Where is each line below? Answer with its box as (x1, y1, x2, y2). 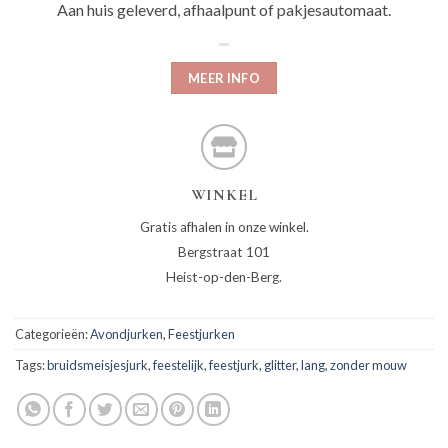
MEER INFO (187, 70, 261, 87)
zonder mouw (330, 357, 407, 374)
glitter (264, 357, 296, 374)
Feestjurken (168, 326, 235, 343)
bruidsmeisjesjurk (47, 357, 148, 374)
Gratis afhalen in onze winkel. (139, 219, 309, 236)
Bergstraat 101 (178, 244, 270, 261)
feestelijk (153, 357, 204, 374)
